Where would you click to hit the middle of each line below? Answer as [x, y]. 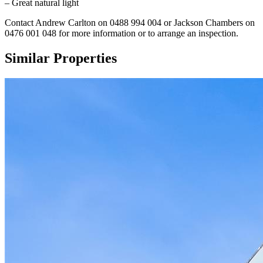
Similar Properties [61, 58]
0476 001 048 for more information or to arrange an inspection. [122, 33]
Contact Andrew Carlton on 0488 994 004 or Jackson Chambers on [130, 23]
